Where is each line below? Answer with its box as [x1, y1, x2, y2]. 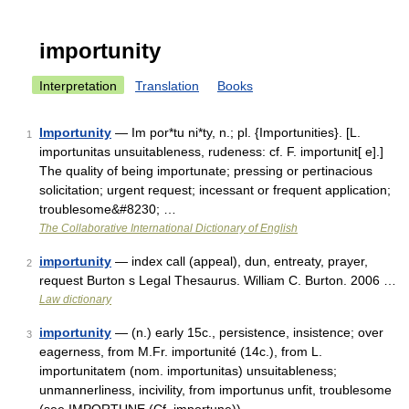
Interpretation [39, 79, 117, 93]
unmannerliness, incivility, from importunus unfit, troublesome [39, 383, 392, 397]
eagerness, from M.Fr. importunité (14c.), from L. [39, 344, 322, 359]
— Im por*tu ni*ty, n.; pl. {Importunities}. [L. [111, 125, 361, 140]
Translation [135, 79, 199, 93]
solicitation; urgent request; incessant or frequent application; [39, 183, 391, 197]
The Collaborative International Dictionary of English [39, 222, 298, 235]
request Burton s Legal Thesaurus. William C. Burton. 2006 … [39, 273, 396, 288]
